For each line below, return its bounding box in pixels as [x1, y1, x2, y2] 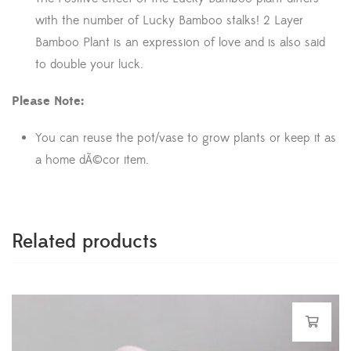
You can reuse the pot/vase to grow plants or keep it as [35, 130, 336, 147]
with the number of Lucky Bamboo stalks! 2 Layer [35, 13, 303, 29]
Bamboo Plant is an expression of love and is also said [35, 34, 325, 51]
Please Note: [12, 93, 84, 110]
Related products [12, 230, 157, 255]
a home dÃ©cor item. [35, 152, 149, 168]
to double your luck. [35, 56, 143, 73]
